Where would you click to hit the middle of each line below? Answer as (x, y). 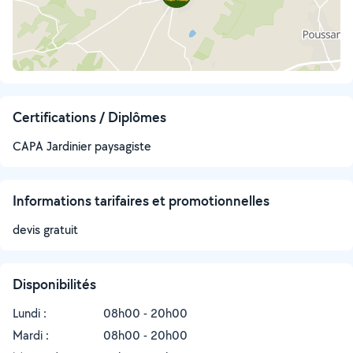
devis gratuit (45, 230)
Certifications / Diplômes (89, 117)
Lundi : (30, 313)
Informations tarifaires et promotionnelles (141, 201)
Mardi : (31, 335)
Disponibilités (54, 284)
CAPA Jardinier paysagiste (82, 146)
